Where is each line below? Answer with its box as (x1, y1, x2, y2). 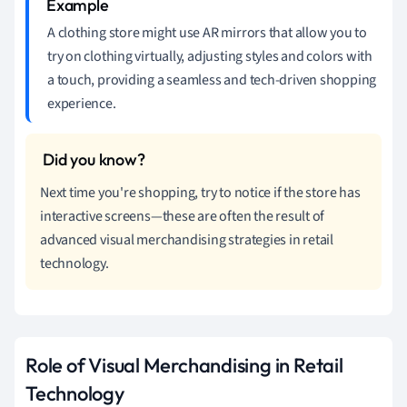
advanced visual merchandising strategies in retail (40, 229, 333, 250)
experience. (47, 93, 116, 114)
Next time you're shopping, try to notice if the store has (40, 182, 361, 203)
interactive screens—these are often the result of (40, 205, 325, 226)
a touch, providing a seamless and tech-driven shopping (47, 69, 377, 90)
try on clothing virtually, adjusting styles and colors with (47, 45, 373, 66)
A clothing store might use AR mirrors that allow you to (47, 22, 367, 43)
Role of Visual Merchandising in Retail (25, 352, 343, 378)
